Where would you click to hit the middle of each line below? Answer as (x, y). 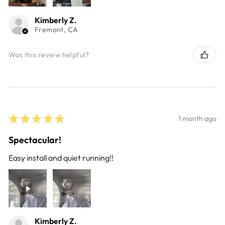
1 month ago (197, 118)
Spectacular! (35, 140)
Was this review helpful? (49, 54)
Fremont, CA (57, 30)
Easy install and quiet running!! (61, 158)
